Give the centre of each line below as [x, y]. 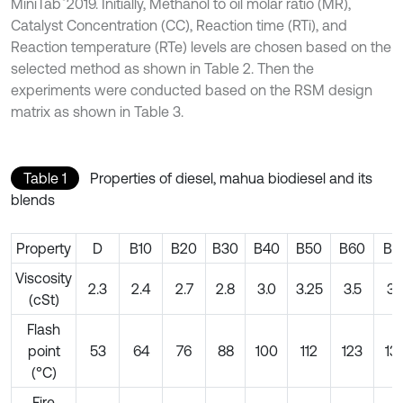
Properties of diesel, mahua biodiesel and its [231, 178]
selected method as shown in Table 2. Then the [162, 68]
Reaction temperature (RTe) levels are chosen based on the [201, 46]
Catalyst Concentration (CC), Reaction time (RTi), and [179, 25]
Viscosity [44, 278]
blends [33, 199]
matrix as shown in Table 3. [97, 111]
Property [44, 248]
